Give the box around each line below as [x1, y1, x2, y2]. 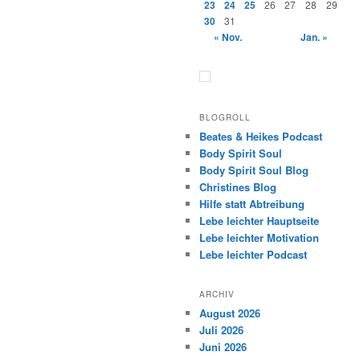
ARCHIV [199, 288, 235, 301]
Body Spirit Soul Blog [199, 162, 309, 178]
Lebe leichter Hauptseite [199, 212, 319, 228]
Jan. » [300, 30, 328, 45]
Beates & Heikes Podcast [199, 128, 322, 144]
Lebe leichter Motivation [199, 229, 319, 245]
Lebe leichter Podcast [199, 246, 307, 262]
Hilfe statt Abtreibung [199, 195, 305, 211]
